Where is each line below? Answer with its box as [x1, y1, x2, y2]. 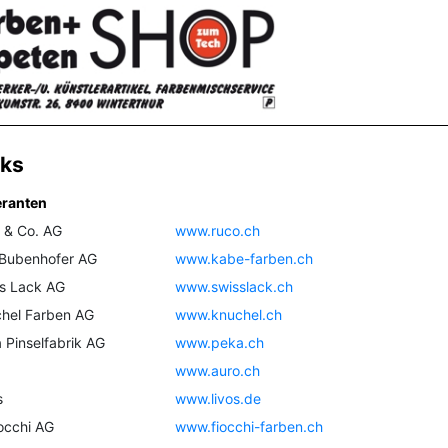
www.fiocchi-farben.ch [175, 418, 324, 436]
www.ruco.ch [175, 222, 261, 240]
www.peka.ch [175, 334, 265, 352]
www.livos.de [175, 390, 262, 408]
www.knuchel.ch [175, 306, 283, 324]
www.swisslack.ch [175, 278, 294, 296]
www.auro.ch [175, 362, 261, 380]
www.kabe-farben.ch [175, 250, 314, 268]
